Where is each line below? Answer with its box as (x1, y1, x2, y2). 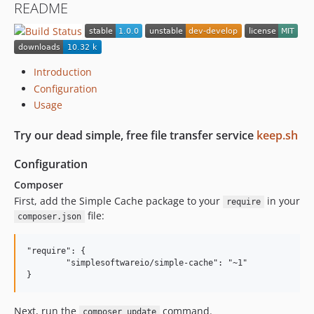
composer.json (17, 212, 81, 221)
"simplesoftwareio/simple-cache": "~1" (27, 258, 66, 268)
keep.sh (257, 128, 298, 143)
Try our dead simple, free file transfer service (14, 128, 257, 143)
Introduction (34, 65, 92, 78)
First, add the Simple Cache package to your (14, 194, 223, 207)
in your (264, 194, 300, 207)
